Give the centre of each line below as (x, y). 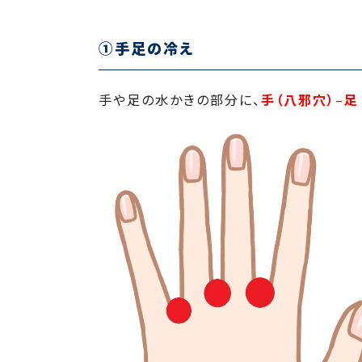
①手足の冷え (146, 47)
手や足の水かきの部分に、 (180, 100)
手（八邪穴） (298, 100)
